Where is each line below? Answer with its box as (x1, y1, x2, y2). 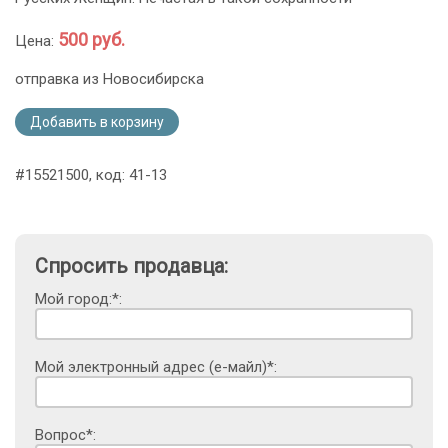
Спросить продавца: (35, 254, 228, 279)
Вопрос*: (35, 426, 96, 445)
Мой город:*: (35, 290, 122, 309)
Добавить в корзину (30, 114, 164, 131)
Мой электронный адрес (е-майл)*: (35, 358, 277, 377)
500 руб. (58, 29, 125, 51)
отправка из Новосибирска (15, 70, 204, 89)
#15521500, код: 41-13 (15, 166, 167, 185)
